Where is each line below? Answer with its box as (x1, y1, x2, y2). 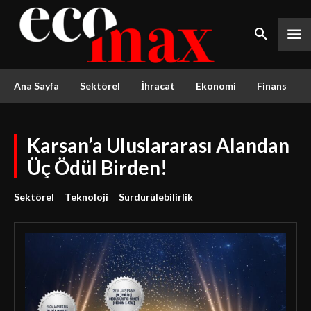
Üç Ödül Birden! (27, 155, 167, 179)
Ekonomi (196, 80, 236, 92)
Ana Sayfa (14, 80, 59, 92)
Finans (257, 80, 287, 92)
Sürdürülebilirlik (119, 191, 193, 203)
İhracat (141, 80, 175, 92)
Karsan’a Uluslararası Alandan (27, 133, 289, 157)
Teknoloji (65, 191, 108, 203)
